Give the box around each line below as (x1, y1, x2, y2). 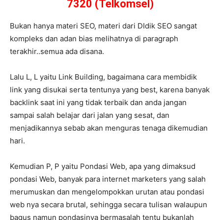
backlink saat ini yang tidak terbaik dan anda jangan (10, 98, 187, 108)
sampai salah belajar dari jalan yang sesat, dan (10, 110, 169, 120)
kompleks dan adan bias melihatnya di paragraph (10, 34, 178, 44)
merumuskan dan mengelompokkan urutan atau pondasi (10, 187, 204, 197)
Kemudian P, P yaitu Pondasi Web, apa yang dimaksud (10, 162, 195, 171)
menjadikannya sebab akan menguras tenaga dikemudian (10, 123, 208, 133)
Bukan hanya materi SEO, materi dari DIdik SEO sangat (10, 21, 197, 31)
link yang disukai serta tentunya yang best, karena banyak (10, 85, 210, 95)
